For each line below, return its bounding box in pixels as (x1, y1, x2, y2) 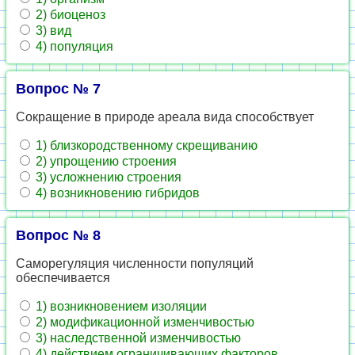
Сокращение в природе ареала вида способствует (16, 110, 314, 124)
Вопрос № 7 (16, 81, 101, 97)
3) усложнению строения (32, 170, 181, 184)
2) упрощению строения (32, 155, 177, 168)
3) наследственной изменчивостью (32, 331, 241, 345)
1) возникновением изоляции (32, 300, 207, 313)
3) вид (32, 24, 71, 37)
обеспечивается (16, 271, 110, 284)
